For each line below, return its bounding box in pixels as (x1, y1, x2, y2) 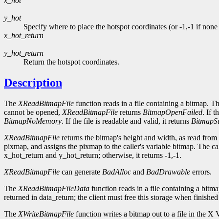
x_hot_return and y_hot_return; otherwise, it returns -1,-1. (4, 151, 181, 160)
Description (4, 76, 62, 89)
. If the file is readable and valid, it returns (62, 117, 191, 126)
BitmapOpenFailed (143, 108, 202, 117)
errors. (190, 168, 212, 176)
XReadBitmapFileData (18, 184, 89, 193)
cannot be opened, (4, 108, 62, 117)
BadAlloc (102, 168, 131, 176)
